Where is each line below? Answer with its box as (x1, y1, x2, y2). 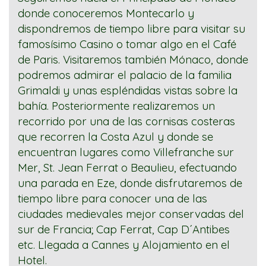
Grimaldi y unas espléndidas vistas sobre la (18, 83, 237, 98)
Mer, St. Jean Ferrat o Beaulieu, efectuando (18, 160, 237, 175)
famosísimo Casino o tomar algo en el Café (18, 37, 236, 52)
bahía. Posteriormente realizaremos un (18, 99, 215, 113)
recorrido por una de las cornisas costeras (18, 114, 235, 129)
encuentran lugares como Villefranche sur (18, 145, 234, 160)
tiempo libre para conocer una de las (18, 191, 207, 206)
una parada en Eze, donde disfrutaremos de (18, 176, 242, 191)
